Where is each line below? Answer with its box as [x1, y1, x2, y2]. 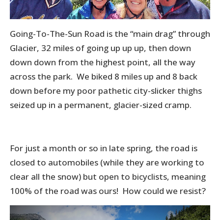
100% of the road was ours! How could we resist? [10, 185, 206, 196]
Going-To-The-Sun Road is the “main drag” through [10, 27, 210, 39]
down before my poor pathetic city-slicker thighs [10, 84, 202, 96]
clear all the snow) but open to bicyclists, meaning [10, 170, 206, 182]
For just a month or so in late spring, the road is [10, 142, 197, 154]
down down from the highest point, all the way [10, 56, 195, 68]
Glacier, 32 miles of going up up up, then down [10, 42, 191, 54]
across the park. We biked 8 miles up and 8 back [10, 70, 197, 82]
